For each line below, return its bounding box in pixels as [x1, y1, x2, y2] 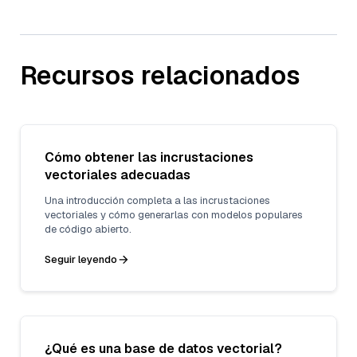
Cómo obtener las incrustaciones [45, 148, 253, 166]
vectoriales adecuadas [45, 166, 190, 183]
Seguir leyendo [45, 252, 117, 266]
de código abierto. [45, 222, 131, 236]
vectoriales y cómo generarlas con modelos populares [45, 207, 303, 222]
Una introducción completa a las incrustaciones [45, 193, 270, 207]
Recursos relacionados [20, 58, 300, 92]
